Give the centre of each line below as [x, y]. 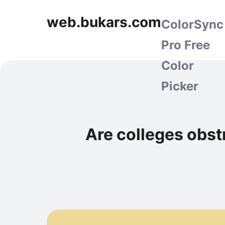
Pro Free [186, 45]
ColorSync [192, 24]
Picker [180, 86]
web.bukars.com [104, 22]
